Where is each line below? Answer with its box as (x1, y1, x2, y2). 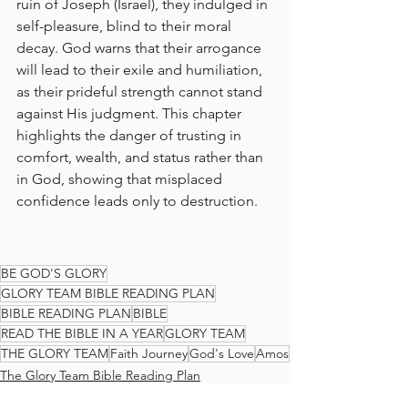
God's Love (189, 345, 254, 362)
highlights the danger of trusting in (16, 127, 245, 144)
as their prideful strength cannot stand (16, 83, 266, 100)
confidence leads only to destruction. (16, 192, 258, 209)
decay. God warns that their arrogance (16, 39, 265, 56)
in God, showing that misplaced (16, 170, 226, 188)
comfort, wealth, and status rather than (16, 148, 267, 166)
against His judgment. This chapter (16, 105, 245, 122)
